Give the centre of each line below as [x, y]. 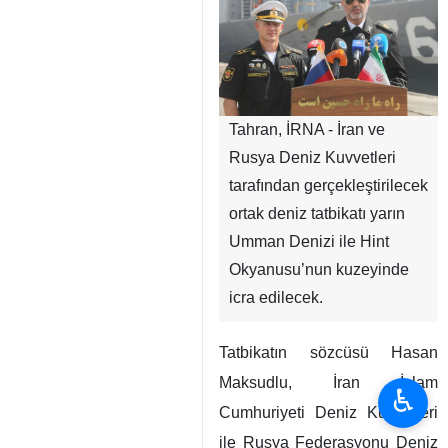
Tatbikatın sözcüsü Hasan [328, 352]
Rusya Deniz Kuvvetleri [312, 157]
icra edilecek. [276, 297]
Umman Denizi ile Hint [309, 241]
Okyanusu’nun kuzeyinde [319, 269]
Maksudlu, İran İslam [328, 382]
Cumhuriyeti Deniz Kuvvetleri [328, 412]
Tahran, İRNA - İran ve [307, 129]
